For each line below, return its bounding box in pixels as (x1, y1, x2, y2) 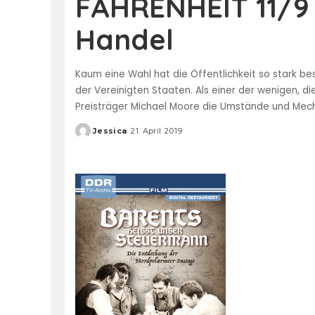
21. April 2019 (130, 125, 183, 136)
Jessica (93, 125, 127, 136)
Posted (75, 131, 108, 141)
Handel (75, 21, 174, 57)
